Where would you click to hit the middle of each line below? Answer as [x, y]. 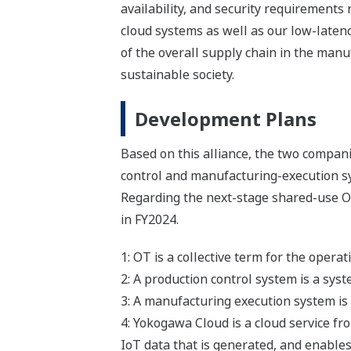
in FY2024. [149, 219]
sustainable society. [177, 74]
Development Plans [225, 118]
